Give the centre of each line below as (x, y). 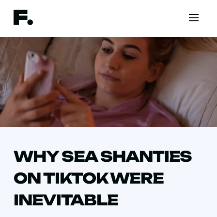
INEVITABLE (66, 200)
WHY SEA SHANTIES (103, 156)
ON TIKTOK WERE (89, 178)
